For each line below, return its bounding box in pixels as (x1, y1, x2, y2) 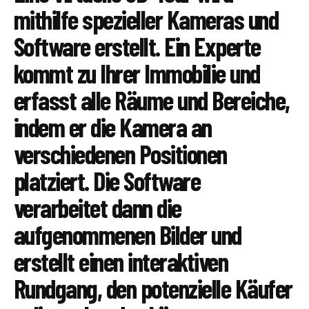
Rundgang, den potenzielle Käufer (14, 272, 292, 305)
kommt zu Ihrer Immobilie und (14, 57, 260, 90)
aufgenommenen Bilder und (14, 219, 241, 251)
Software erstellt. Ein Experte (14, 30, 261, 63)
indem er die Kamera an (14, 111, 212, 143)
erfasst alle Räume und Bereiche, (14, 84, 290, 117)
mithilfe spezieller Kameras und (14, 3, 279, 36)
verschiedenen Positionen (14, 138, 227, 170)
